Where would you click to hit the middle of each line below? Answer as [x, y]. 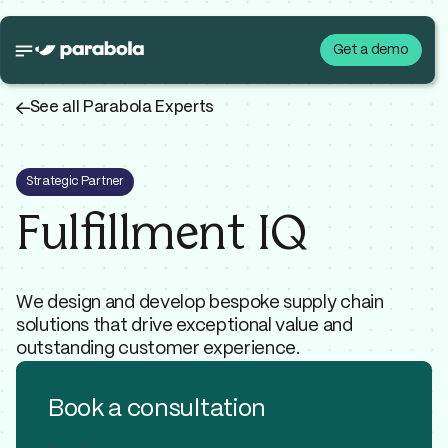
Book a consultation [156, 409]
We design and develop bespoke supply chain [200, 303]
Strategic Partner [75, 181]
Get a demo [370, 50]
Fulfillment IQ [162, 236]
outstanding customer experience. [158, 349]
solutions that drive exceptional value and [184, 326]
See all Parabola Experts [122, 107]
